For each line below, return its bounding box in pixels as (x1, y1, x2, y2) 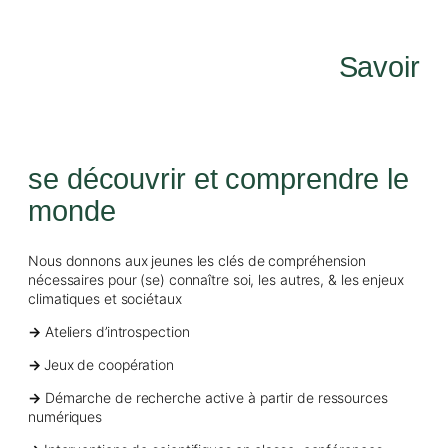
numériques (28, 407, 103, 425)
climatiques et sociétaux (28, 289, 182, 307)
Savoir (338, 50, 420, 83)
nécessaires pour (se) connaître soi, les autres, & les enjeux (28, 270, 404, 288)
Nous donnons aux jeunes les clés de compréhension (28, 251, 367, 269)
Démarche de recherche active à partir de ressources (40, 388, 388, 406)
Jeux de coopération (43, 355, 174, 373)
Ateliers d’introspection (40, 322, 190, 340)
